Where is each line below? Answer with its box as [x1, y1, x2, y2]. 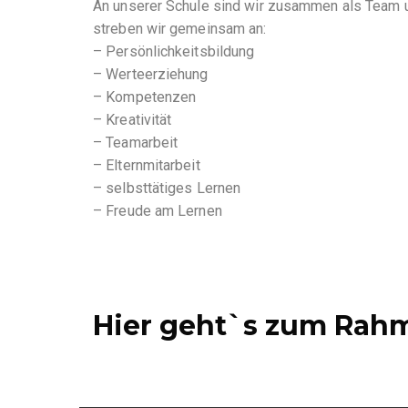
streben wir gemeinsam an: [93, 20, 267, 38]
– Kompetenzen [93, 88, 197, 107]
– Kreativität [93, 111, 172, 129]
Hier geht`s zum [93, 309, 334, 343]
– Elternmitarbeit [93, 157, 200, 175]
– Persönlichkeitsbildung [93, 43, 255, 61]
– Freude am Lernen [93, 202, 222, 220]
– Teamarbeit [93, 134, 178, 152]
